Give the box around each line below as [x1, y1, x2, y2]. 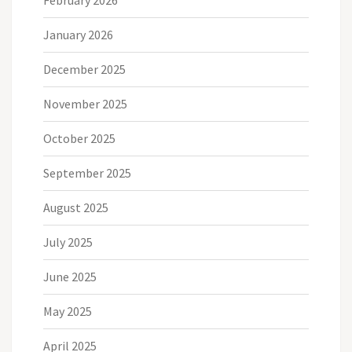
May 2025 [43, 302, 92, 319]
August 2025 [43, 199, 108, 215]
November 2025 [43, 95, 127, 112]
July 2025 [43, 233, 93, 250]
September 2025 [43, 164, 131, 181]
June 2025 [43, 268, 97, 284]
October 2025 [43, 130, 115, 146]
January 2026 [43, 26, 113, 42]
